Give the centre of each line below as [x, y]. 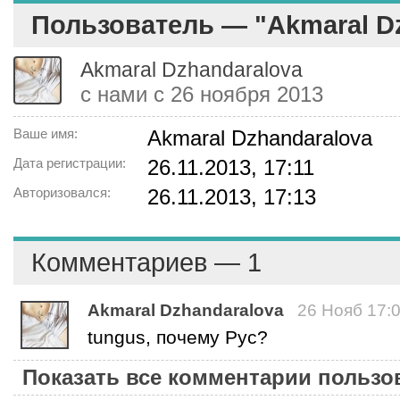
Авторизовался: [62, 192]
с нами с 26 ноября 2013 [202, 94]
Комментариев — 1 [146, 262]
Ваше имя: [46, 133]
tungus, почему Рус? [178, 337]
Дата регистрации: [70, 163]
